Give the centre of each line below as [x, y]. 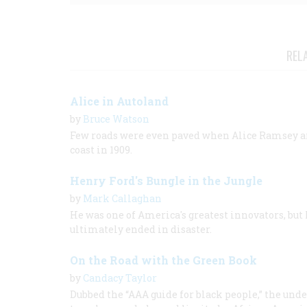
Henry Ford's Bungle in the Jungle [166, 181]
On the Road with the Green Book [163, 260]
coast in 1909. [101, 150]
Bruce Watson [116, 119]
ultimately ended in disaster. [142, 229]
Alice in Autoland [119, 101]
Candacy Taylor [120, 278]
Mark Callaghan [122, 198]
